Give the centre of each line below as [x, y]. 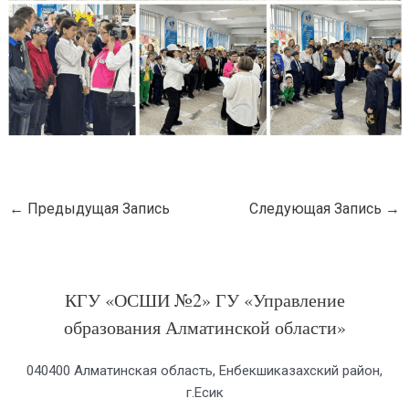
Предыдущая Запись [97, 209]
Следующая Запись [317, 209]
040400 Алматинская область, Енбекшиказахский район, [204, 371]
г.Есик [204, 393]
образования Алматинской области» [204, 328]
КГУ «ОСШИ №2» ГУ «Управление [204, 300]
